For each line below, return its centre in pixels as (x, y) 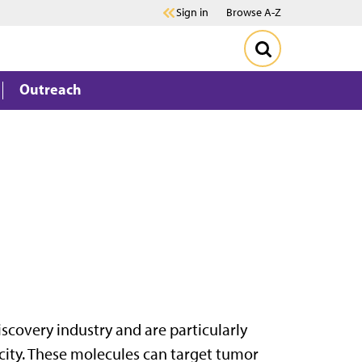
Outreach (51, 89)
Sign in (192, 13)
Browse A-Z (254, 13)
